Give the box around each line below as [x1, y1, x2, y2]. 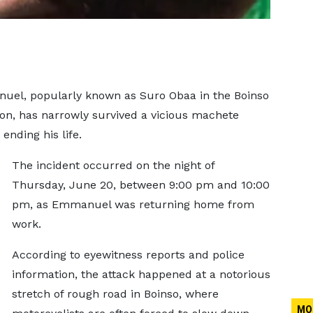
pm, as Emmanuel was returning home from [11, 198, 254, 211]
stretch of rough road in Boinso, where [11, 287, 219, 300]
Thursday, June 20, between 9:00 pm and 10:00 [11, 178, 270, 191]
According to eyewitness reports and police [11, 248, 245, 261]
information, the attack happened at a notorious [11, 268, 270, 281]
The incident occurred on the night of [11, 159, 214, 172]
